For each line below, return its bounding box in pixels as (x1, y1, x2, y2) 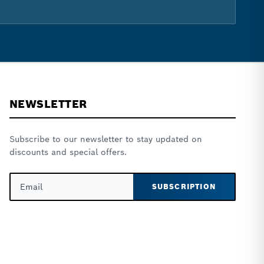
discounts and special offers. (9, 147, 127, 157)
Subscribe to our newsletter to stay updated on (9, 134, 202, 144)
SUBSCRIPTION (151, 182, 216, 191)
